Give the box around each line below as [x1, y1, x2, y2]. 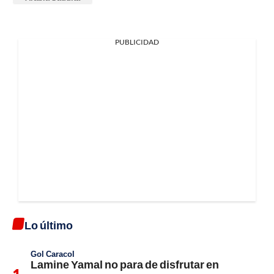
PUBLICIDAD [115, 37, 159, 47]
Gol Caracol [31, 249, 75, 259]
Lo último [24, 218, 73, 232]
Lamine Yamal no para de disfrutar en [31, 257, 219, 272]
